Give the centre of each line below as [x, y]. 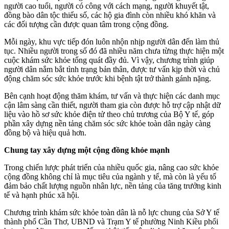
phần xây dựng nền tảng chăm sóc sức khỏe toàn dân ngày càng [107, 123]
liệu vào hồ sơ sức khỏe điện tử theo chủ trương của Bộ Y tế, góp [109, 114]
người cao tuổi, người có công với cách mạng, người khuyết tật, [107, 6]
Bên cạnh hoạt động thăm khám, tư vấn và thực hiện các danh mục [112, 96]
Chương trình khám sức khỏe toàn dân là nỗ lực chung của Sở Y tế [112, 212]
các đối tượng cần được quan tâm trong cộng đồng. [86, 24]
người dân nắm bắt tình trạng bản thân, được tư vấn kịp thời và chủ [112, 69]
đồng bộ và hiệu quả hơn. [45, 132]
